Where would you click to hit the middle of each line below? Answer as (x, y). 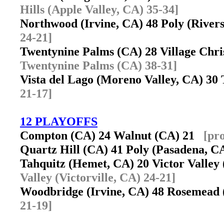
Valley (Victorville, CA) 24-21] (98, 177)
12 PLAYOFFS (59, 121)
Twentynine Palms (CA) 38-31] (98, 65)
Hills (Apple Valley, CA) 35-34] (99, 9)
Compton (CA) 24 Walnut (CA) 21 (112, 135)
